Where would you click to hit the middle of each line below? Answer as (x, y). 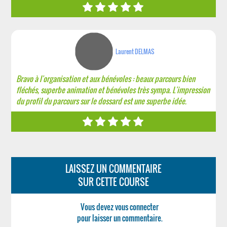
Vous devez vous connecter (120, 207)
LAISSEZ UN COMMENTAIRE (113, 169)
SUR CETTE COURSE (113, 182)
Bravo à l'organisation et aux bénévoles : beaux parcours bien (106, 79)
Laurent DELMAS (135, 51)
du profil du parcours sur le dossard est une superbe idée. (102, 101)
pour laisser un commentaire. (120, 218)
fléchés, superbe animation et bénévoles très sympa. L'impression (113, 90)
